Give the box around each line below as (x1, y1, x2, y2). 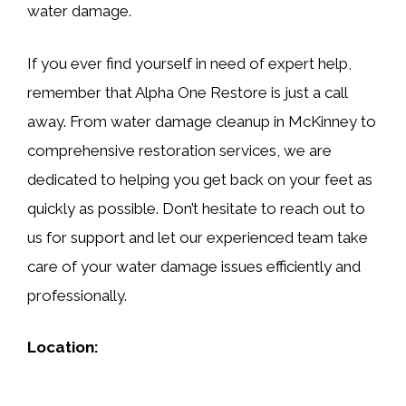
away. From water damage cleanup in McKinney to (27, 111, 376, 130)
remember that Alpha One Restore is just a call (27, 82, 347, 101)
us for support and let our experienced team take (27, 227, 368, 246)
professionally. (27, 285, 127, 304)
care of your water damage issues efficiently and (27, 256, 361, 275)
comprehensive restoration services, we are (27, 140, 332, 159)
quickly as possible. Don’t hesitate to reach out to (27, 198, 365, 217)
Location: (27, 338, 99, 356)
